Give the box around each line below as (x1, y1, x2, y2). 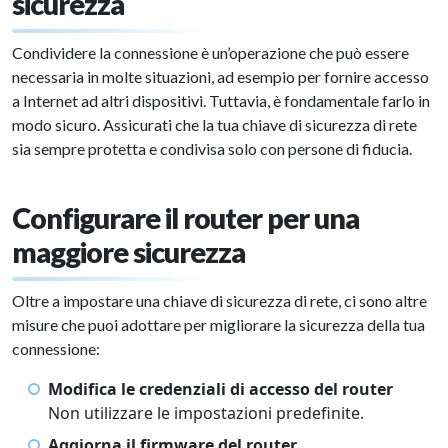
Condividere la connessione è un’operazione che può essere (12, 43, 409, 63)
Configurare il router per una (12, 201, 359, 236)
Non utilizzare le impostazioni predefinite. (48, 402, 364, 425)
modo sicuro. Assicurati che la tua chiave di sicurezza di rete (12, 115, 417, 135)
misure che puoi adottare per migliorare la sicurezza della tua (12, 315, 425, 335)
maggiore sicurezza (12, 235, 245, 270)
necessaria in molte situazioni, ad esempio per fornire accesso (12, 67, 429, 87)
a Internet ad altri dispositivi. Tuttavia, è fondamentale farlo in (12, 91, 430, 111)
